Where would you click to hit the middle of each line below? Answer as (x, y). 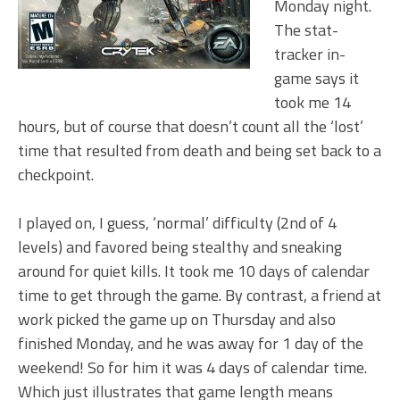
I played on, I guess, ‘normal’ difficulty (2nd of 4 (177, 223)
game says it (317, 79)
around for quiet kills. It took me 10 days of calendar (194, 271)
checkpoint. (56, 175)
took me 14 (312, 103)
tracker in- (310, 54)
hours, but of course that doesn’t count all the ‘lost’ (191, 127)
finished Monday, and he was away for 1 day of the (191, 344)
